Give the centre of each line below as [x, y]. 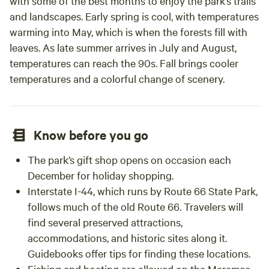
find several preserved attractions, [105, 222]
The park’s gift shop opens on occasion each [129, 159]
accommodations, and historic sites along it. [127, 237]
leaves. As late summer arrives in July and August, [123, 47]
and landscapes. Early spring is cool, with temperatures [134, 16]
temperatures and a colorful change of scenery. [117, 78]
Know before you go [91, 134]
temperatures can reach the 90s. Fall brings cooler [124, 63]
